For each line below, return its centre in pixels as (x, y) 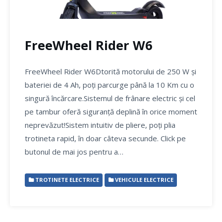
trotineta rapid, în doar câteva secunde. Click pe (105, 138)
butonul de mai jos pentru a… (74, 151)
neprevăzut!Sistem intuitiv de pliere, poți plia (100, 125)
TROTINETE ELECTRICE (66, 180)
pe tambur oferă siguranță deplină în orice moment (111, 111)
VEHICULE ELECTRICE (143, 180)
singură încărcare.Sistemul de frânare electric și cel (110, 98)
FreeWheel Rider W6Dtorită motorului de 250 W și (111, 71)
